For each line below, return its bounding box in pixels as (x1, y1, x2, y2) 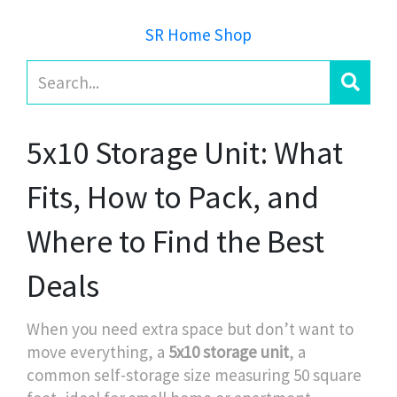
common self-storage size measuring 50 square (27, 364, 362, 385)
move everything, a (27, 341, 168, 362)
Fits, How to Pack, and (27, 177, 319, 217)
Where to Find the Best (27, 222, 324, 261)
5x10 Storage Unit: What (27, 133, 343, 173)
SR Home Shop (145, 24, 252, 45)
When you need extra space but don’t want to (27, 318, 354, 339)
